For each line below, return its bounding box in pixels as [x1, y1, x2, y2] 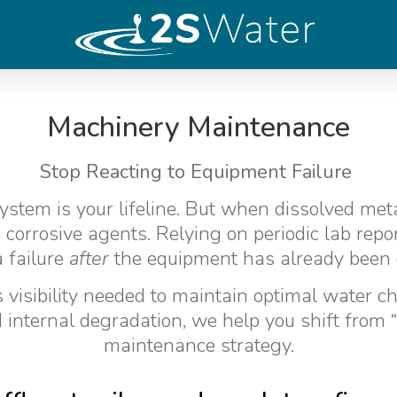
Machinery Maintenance [47, 107, 350, 146]
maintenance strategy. [103, 332, 294, 360]
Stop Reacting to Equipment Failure [40, 158, 352, 185]
